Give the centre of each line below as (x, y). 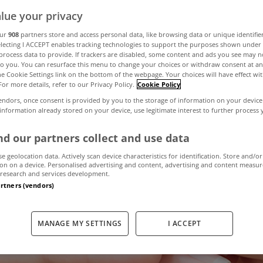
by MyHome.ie (184, 127)
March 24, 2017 (81, 127)
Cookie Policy (159, 85)
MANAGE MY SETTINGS (80, 223)
